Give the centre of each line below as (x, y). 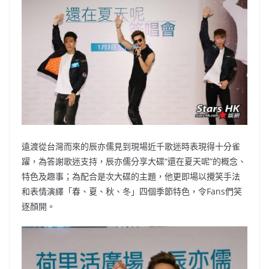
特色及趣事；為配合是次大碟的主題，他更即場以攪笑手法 (131, 177)
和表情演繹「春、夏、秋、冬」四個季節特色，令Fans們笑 (132, 192)
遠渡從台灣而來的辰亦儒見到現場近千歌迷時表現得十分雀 (131, 147)
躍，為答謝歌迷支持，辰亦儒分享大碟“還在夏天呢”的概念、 (134, 162)
